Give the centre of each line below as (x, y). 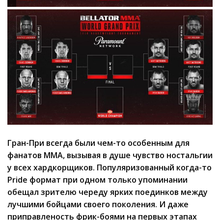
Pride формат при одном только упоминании (97, 180)
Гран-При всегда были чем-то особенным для (98, 143)
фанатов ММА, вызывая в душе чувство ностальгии (110, 155)
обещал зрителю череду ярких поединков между (108, 192)
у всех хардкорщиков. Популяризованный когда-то (110, 168)
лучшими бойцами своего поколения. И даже (98, 205)
